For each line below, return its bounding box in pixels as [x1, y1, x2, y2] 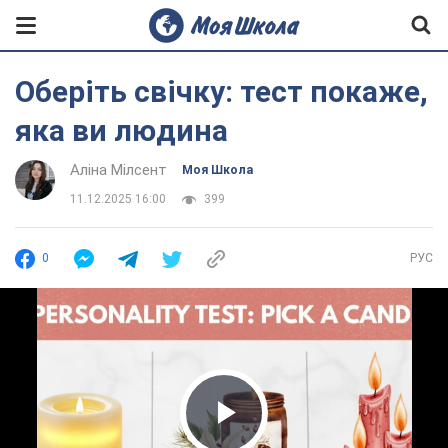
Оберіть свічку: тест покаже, [15, 74, 428, 109]
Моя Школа [182, 163, 253, 177]
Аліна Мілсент [70, 161, 167, 179]
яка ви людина [15, 113, 228, 148]
